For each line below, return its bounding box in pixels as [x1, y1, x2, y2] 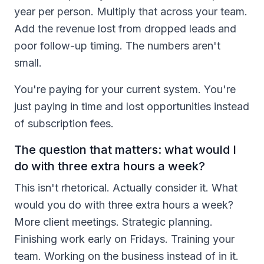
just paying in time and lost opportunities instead [14, 100, 249, 113]
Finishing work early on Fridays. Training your [14, 232, 235, 245]
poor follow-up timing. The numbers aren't [14, 39, 220, 52]
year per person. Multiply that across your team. [14, 5, 247, 18]
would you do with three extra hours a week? [14, 198, 233, 211]
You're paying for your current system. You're [14, 82, 236, 95]
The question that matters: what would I [14, 142, 236, 157]
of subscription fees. [14, 117, 114, 130]
